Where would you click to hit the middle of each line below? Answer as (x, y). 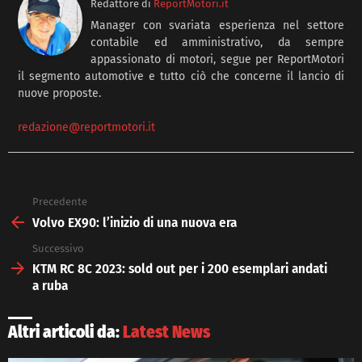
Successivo (58, 248)
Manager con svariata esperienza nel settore (217, 26)
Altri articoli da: (65, 333)
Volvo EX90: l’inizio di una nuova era (135, 222)
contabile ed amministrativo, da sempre (217, 43)
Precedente (60, 202)
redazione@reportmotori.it (86, 128)
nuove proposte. (59, 94)
